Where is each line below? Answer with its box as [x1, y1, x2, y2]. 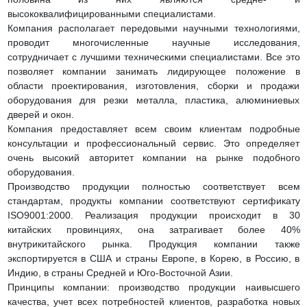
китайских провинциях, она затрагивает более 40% [7, 224, 300, 235]
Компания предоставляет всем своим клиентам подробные [7, 123, 300, 134]
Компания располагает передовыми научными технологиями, [7, 23, 300, 34]
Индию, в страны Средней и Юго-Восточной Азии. [7, 267, 236, 278]
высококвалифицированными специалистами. [7, 8, 219, 19]
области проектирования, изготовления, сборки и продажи [7, 80, 300, 91]
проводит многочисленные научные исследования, [7, 37, 300, 48]
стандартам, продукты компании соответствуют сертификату [7, 195, 300, 206]
